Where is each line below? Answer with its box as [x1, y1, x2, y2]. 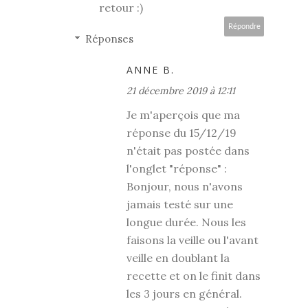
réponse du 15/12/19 [126, 126, 236, 140]
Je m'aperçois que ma [126, 108, 240, 122]
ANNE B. [126, 63, 175, 77]
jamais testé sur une [126, 197, 233, 212]
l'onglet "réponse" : [126, 162, 227, 176]
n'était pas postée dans [126, 144, 250, 158]
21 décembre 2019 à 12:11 [126, 85, 235, 98]
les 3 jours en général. [126, 287, 242, 301]
